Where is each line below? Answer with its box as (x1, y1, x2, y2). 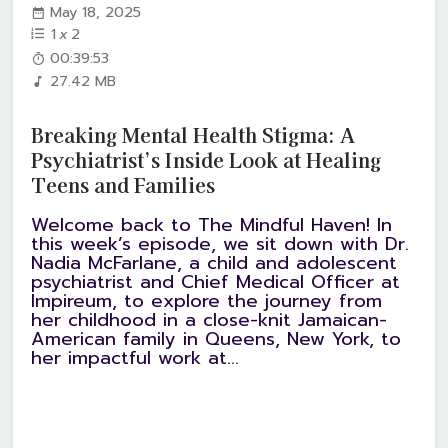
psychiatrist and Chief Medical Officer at (31, 268, 401, 297)
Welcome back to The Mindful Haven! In (31, 211, 393, 240)
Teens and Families (31, 169, 216, 199)
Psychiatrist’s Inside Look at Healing (31, 144, 382, 174)
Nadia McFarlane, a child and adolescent (31, 249, 398, 278)
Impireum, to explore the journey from (31, 287, 383, 316)
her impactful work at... (31, 344, 240, 373)
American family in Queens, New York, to (31, 325, 402, 354)
